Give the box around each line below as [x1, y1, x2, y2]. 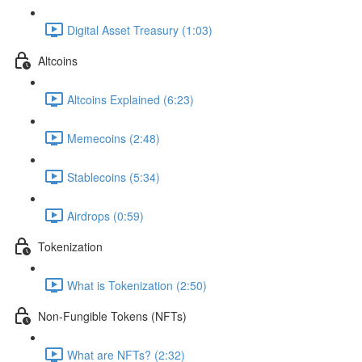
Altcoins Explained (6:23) [67, 90, 194, 107]
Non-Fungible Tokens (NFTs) [38, 307, 187, 324]
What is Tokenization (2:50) [67, 276, 207, 293]
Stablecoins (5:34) [67, 168, 160, 185]
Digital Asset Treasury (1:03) [67, 21, 213, 38]
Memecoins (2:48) [67, 129, 160, 146]
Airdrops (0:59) [67, 207, 144, 224]
